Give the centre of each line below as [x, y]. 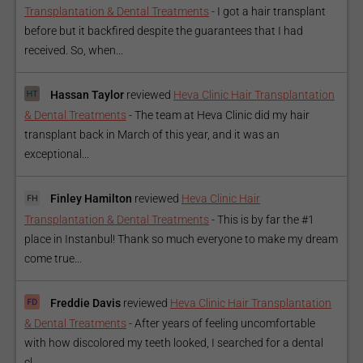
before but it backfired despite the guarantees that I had [164, 31]
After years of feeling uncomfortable [225, 323]
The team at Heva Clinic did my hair [222, 115]
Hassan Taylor [87, 95]
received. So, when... [74, 51]
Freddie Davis [85, 303]
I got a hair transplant [271, 12]
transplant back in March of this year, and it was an [152, 135]
